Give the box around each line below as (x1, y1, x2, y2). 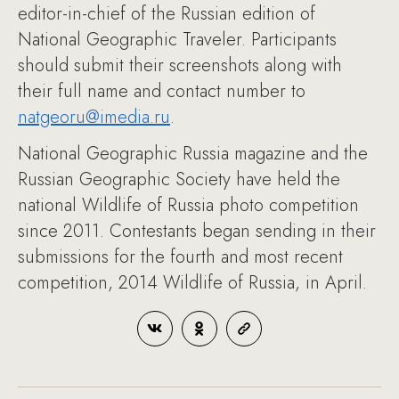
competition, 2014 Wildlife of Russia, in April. (18, 270, 367, 297)
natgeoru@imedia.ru (18, 104, 170, 131)
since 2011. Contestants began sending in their (18, 218, 376, 245)
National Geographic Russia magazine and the (18, 141, 368, 167)
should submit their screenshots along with (18, 53, 342, 79)
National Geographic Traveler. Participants (18, 27, 337, 53)
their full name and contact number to (18, 78, 305, 105)
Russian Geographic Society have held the (18, 167, 340, 193)
